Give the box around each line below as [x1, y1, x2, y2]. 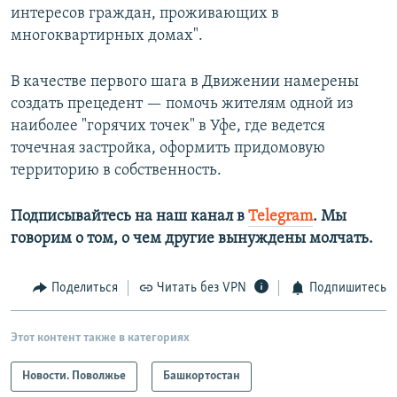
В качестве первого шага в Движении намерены [11, 74, 359, 91]
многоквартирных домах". [11, 27, 203, 45]
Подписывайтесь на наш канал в [11, 208, 248, 226]
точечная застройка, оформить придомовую [11, 140, 325, 158]
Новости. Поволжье [22, 369, 126, 383]
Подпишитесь [308, 281, 386, 296]
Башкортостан [163, 369, 240, 383]
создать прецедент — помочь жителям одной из [11, 96, 354, 113]
